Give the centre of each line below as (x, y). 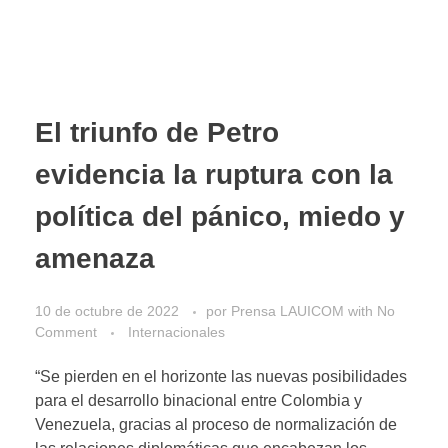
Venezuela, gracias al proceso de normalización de (216, 424)
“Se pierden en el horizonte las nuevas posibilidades (221, 376)
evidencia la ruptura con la (214, 174)
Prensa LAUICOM (289, 310)
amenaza (95, 258)
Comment (66, 331)
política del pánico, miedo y (220, 216)
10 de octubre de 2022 (107, 310)
